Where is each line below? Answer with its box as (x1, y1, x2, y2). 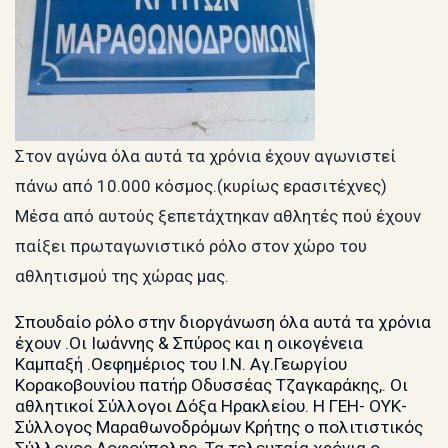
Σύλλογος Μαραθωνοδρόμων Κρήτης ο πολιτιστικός (15, 417, 423, 438)
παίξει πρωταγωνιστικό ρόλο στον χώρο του (15, 235, 367, 256)
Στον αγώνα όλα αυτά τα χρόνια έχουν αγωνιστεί (15, 145, 396, 166)
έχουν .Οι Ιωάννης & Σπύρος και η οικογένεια (15, 333, 363, 354)
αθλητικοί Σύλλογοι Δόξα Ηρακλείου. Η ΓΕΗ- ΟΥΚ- (15, 396, 407, 417)
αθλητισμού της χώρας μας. (15, 265, 229, 286)
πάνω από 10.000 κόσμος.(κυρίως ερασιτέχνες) (15, 175, 387, 196)
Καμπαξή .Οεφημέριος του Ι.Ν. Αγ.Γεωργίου (15, 354, 347, 375)
